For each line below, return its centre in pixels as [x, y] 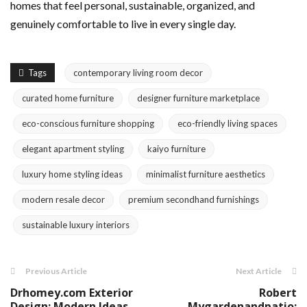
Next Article [259, 271]
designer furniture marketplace [198, 98]
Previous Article [56, 271]
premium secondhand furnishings [194, 199]
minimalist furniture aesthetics [206, 174]
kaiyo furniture [176, 148]
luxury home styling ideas [72, 174]
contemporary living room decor [138, 72]
